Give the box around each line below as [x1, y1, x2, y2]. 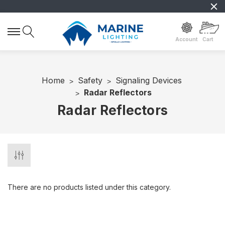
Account [175, 36, 198, 42]
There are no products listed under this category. [8, 183, 171, 191]
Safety [78, 75, 102, 85]
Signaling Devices [116, 75, 182, 85]
